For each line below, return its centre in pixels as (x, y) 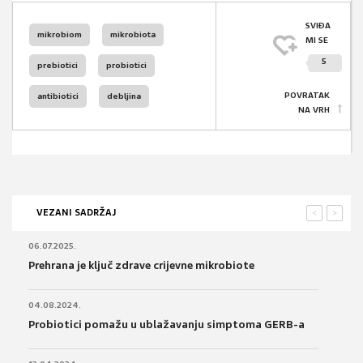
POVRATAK (307, 96)
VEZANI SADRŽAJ (76, 213)
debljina (124, 96)
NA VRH (314, 110)
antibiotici (58, 96)
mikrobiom (60, 35)
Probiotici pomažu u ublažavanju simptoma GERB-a (167, 325)
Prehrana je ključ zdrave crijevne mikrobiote (141, 266)
